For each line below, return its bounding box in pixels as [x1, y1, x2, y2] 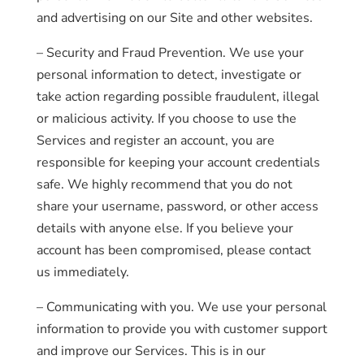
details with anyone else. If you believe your [36, 219, 293, 237]
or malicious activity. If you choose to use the [36, 110, 297, 128]
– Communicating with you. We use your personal [36, 298, 327, 316]
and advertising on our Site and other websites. [36, 9, 313, 27]
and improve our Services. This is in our [36, 342, 266, 360]
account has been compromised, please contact [36, 241, 311, 259]
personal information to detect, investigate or [36, 66, 301, 84]
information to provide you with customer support [36, 320, 327, 338]
